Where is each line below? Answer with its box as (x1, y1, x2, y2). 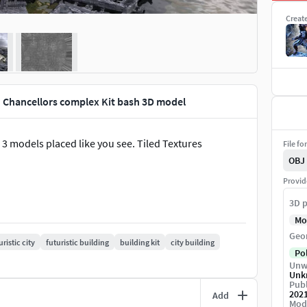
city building (171, 236, 214, 247)
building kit (120, 236, 160, 247)
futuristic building (46, 236, 109, 247)
